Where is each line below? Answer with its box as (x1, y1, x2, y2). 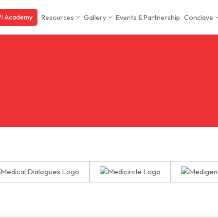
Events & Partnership (116, 13, 180, 22)
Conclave (184, 13, 213, 22)
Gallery (84, 13, 106, 22)
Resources (41, 13, 74, 22)
